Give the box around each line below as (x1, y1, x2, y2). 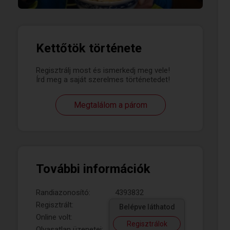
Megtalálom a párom (73, 100, 147, 110)
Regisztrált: (36, 200, 73, 209)
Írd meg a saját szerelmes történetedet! (36, 75, 170, 84)
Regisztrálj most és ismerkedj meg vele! (36, 66, 170, 75)
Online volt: (36, 213, 72, 222)
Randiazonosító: (36, 188, 90, 197)
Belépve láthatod (119, 203, 175, 211)
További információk (36, 162, 150, 176)
